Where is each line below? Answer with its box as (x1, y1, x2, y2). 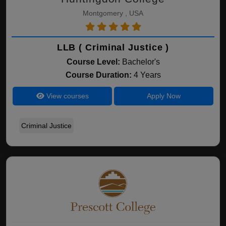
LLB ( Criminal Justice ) (56, 42, 169, 52)
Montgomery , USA (83, 9, 143, 17)
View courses (44, 92, 89, 100)
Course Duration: (65, 71, 134, 79)
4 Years (133, 71, 161, 79)
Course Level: (66, 58, 120, 66)
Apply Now (146, 92, 181, 100)
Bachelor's (122, 58, 160, 66)
